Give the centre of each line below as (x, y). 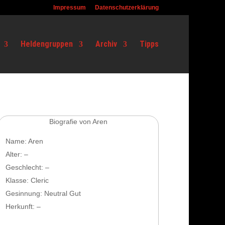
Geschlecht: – (27, 167)
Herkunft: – (23, 206)
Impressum (70, 8)
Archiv (106, 44)
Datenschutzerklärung (127, 8)
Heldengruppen (47, 44)
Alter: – (17, 154)
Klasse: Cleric (27, 180)
